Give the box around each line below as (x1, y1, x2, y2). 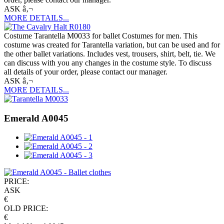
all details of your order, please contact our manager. (4, 67, 167, 76)
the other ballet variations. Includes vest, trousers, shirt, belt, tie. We (4, 49, 215, 58)
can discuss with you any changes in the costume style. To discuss (4, 58, 211, 67)
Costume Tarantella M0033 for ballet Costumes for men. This (4, 31, 197, 40)
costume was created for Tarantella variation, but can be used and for (4, 40, 220, 49)
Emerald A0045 (4, 112, 68, 123)
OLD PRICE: (4, 204, 48, 213)
